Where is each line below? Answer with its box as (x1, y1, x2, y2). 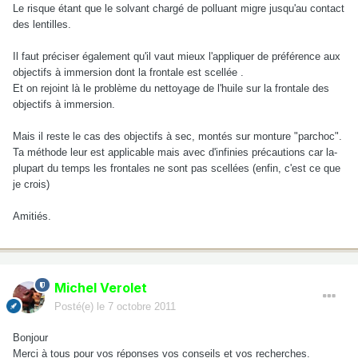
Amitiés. (13, 209, 51, 222)
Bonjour (13, 331, 48, 344)
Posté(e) (54, 300, 97, 312)
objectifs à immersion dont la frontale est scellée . (13, 66, 244, 78)
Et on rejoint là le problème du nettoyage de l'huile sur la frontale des (13, 82, 329, 94)
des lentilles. (13, 18, 71, 30)
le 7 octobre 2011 (97, 300, 176, 312)
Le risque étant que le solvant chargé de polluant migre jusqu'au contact (13, 2, 344, 14)
